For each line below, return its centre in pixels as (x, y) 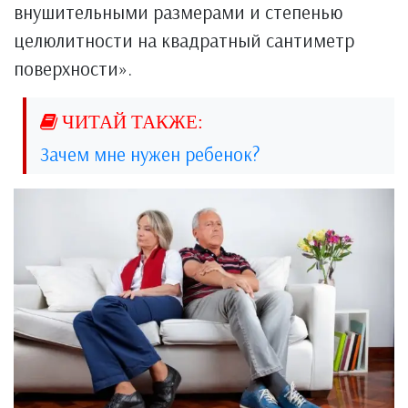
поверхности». (73, 68)
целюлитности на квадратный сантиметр (184, 40)
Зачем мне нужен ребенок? (150, 153)
